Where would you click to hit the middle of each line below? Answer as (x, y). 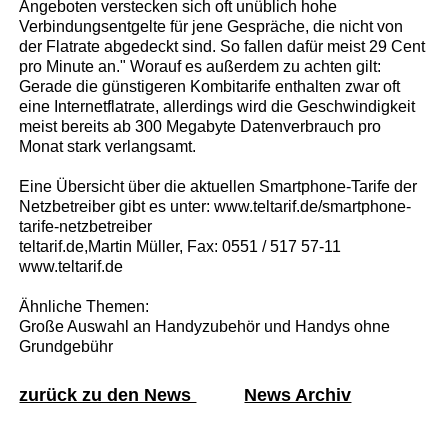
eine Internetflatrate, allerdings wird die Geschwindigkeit (217, 106)
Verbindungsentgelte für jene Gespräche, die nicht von (211, 26)
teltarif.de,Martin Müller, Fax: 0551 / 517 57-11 (180, 246)
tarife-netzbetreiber (86, 226)
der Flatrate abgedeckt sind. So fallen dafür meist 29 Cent (222, 46)
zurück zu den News (108, 394)
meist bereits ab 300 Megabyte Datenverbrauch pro (200, 126)
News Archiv (298, 394)
